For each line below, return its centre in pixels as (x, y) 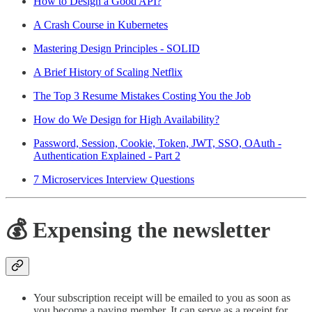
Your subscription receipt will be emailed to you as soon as (162, 298)
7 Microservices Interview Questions (114, 180)
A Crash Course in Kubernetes (101, 25)
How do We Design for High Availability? (126, 120)
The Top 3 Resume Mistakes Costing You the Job (142, 96)
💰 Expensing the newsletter (138, 229)
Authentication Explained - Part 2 (107, 156)
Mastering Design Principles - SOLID (117, 49)
